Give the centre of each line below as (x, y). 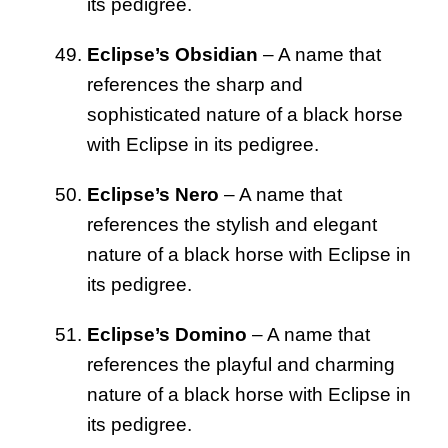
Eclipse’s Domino (167, 334)
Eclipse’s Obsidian (172, 54)
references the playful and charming (241, 364)
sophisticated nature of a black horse (245, 114)
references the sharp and (195, 84)
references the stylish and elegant (232, 224)
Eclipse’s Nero (153, 194)
